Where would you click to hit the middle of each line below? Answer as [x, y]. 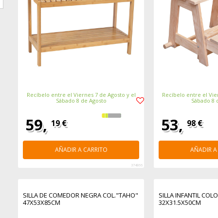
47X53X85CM [42, 203]
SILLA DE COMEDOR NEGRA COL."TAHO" [81, 195]
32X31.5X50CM [180, 203]
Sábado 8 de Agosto [81, 101]
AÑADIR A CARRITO [81, 150]
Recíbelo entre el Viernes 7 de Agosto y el [81, 95]
